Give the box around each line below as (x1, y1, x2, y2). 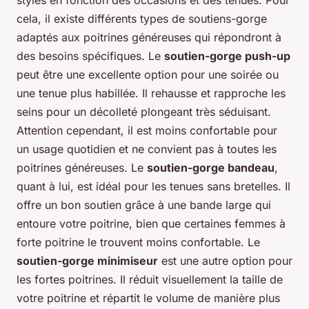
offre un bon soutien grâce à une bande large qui (17, 197, 271, 212)
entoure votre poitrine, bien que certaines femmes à (17, 216, 286, 230)
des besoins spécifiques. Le (17, 48, 164, 63)
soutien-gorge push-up (164, 48, 290, 63)
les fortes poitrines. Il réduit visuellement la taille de (17, 272, 283, 286)
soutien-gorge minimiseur (17, 253, 158, 268)
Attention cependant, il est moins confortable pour (17, 123, 277, 137)
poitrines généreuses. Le (17, 160, 147, 175)
